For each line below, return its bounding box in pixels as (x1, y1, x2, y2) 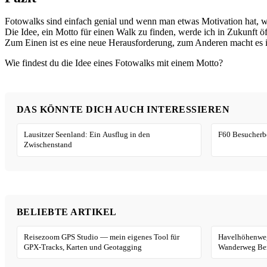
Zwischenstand (24, 140, 73, 150)
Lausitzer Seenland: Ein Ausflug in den (24, 130, 151, 139)
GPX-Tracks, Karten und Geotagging (24, 242, 142, 252)
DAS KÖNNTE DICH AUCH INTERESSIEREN (17, 104, 230, 114)
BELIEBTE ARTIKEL (17, 206, 117, 217)
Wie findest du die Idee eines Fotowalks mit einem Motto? (5, 57, 223, 68)
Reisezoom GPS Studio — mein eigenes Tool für (24, 232, 180, 241)
